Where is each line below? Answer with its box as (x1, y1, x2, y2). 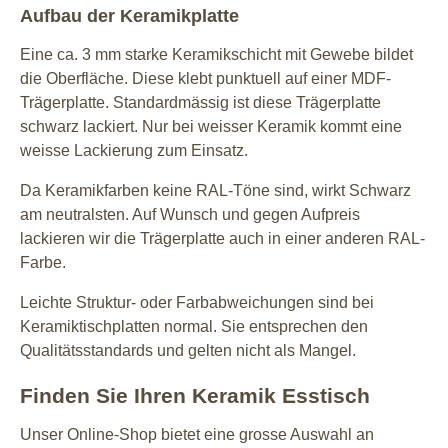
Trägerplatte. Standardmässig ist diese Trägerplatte (20, 93, 381, 111)
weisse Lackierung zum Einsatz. (20, 141, 248, 159)
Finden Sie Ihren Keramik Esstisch (20, 383, 370, 408)
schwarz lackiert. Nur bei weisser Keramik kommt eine (20, 117, 402, 135)
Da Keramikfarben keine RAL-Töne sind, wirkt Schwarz (20, 181, 411, 199)
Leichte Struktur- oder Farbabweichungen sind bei (20, 293, 374, 311)
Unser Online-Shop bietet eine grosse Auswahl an (20, 425, 374, 443)
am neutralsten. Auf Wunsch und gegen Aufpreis (20, 205, 360, 223)
